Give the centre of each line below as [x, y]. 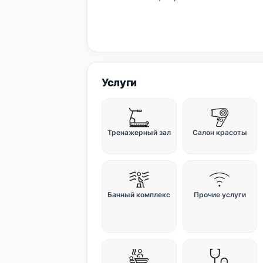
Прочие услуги [220, 195]
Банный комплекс [139, 195]
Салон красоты [220, 132]
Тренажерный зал [139, 132]
